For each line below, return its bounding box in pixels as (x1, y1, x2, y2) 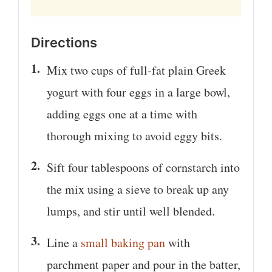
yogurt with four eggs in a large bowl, (47, 83, 230, 100)
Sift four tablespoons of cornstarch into (47, 158, 240, 175)
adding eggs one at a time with (47, 105, 197, 122)
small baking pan (81, 234, 165, 251)
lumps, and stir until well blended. (47, 202, 215, 219)
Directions (31, 34, 97, 50)
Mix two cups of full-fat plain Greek (47, 61, 226, 78)
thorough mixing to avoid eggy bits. (47, 127, 222, 144)
